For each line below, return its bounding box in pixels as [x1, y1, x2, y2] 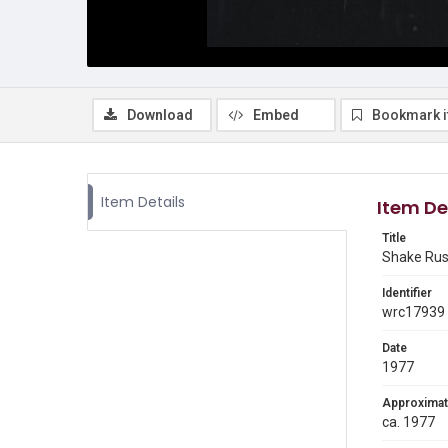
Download [127, 107, 193, 123]
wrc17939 [382, 304, 445, 320]
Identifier [382, 286, 432, 300]
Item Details [101, 192, 185, 212]
